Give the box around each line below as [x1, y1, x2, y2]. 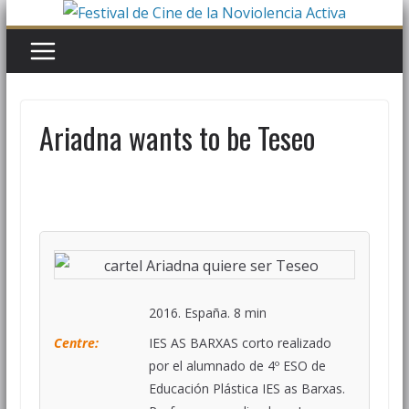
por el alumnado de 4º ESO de [148, 356, 326, 374]
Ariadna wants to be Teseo [38, 116, 315, 159]
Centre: [53, 333, 99, 351]
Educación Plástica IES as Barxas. [148, 379, 345, 397]
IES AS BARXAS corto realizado [148, 333, 331, 351]
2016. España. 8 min [148, 303, 267, 321]
